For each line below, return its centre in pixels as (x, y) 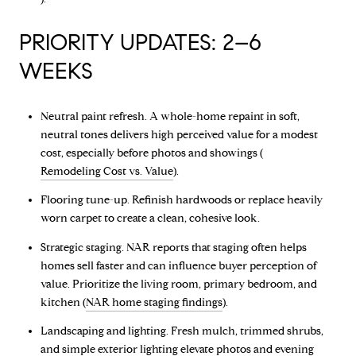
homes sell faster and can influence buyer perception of (178, 265)
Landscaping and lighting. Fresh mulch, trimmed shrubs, (182, 331)
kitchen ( (63, 302)
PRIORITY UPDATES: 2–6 (140, 43)
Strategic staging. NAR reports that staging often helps (173, 247)
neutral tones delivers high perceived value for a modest (179, 134)
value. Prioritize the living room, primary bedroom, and (178, 284)
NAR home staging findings (154, 302)
